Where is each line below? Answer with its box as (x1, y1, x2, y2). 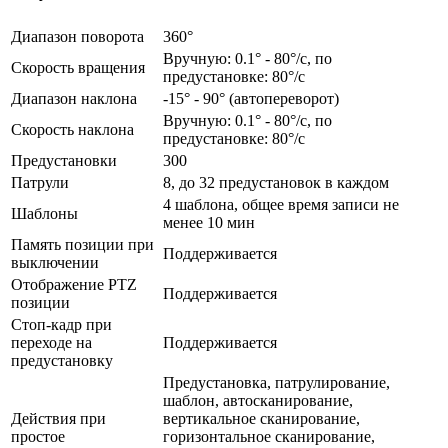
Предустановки (11, 151, 117, 169)
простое (11, 427, 65, 445)
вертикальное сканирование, (163, 409, 360, 427)
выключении (11, 253, 99, 271)
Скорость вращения (11, 58, 145, 76)
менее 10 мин (163, 213, 255, 231)
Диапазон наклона (11, 89, 137, 107)
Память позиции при (11, 235, 154, 253)
